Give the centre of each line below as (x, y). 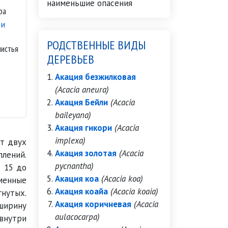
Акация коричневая (93, 204)
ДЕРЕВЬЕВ (70, 59)
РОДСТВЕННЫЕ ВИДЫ (96, 45)
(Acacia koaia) (134, 191)
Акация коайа (81, 191)
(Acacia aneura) (82, 90)
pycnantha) (74, 166)
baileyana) (73, 115)
